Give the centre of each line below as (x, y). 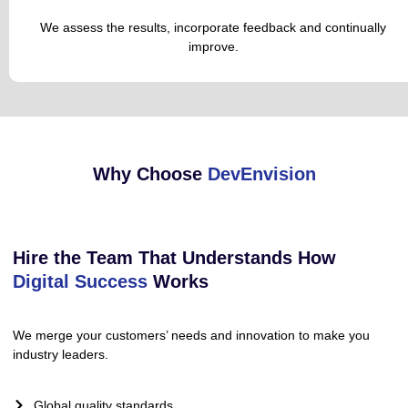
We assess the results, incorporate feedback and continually (213, 28)
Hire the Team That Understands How (174, 258)
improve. (213, 47)
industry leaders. (61, 355)
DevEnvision (261, 174)
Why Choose (147, 174)
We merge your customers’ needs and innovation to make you (191, 336)
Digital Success (80, 282)
